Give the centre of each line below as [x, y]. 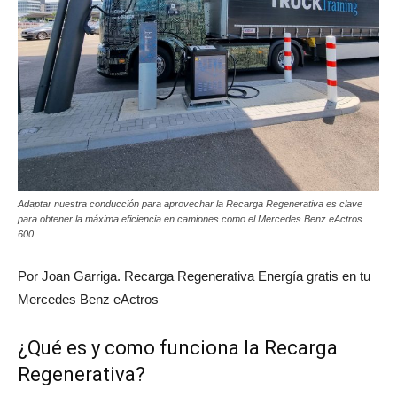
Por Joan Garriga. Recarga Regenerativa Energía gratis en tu [194, 276]
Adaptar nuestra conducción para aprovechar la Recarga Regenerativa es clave [190, 204]
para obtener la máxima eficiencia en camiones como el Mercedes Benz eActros [190, 219]
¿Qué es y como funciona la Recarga [178, 348]
